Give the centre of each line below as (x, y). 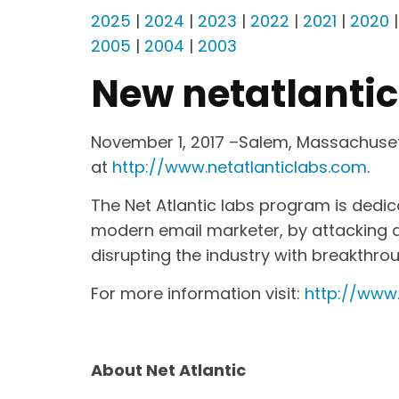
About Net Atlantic (168, 370)
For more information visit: (198, 293)
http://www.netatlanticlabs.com (240, 167)
